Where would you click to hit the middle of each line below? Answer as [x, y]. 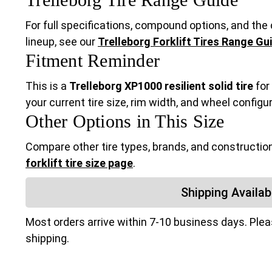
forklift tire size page [79, 163]
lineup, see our [62, 42]
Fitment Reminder [93, 61]
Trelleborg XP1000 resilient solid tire [161, 86]
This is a [47, 86]
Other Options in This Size [125, 121]
